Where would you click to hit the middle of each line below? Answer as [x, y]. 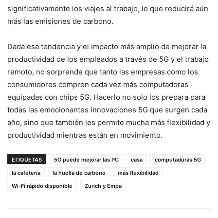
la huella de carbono [79, 173]
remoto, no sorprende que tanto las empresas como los [103, 72]
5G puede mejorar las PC [86, 160]
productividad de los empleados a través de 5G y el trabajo [108, 59]
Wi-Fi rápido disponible [42, 186]
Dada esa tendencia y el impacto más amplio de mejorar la [107, 47]
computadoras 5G [178, 160]
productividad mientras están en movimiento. [85, 135]
